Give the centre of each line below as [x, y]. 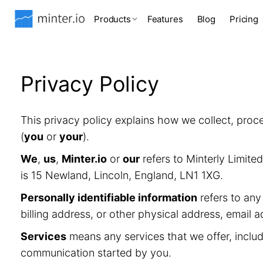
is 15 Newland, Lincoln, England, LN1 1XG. [122, 175]
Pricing [244, 19]
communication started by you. [96, 253]
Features [165, 19]
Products [112, 19]
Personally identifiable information [109, 198]
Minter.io [84, 159]
